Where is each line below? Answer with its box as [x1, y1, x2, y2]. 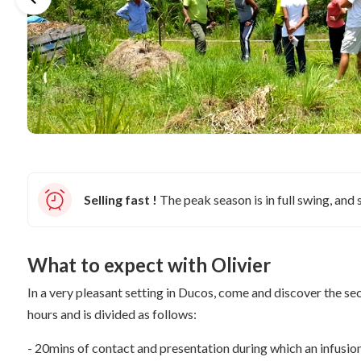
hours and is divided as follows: [27, 306, 197, 322]
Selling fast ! [84, 192, 157, 207]
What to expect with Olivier [27, 253, 271, 276]
